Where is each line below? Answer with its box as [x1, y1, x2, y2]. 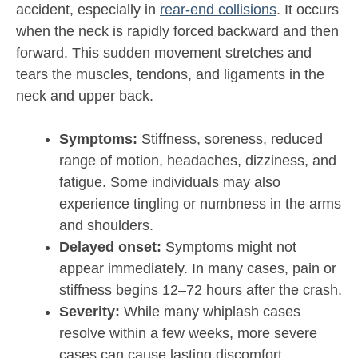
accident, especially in [16, 2, 160, 18]
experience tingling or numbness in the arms [59, 196, 341, 213]
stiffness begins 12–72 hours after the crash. [59, 282, 342, 299]
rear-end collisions [160, 2, 276, 18]
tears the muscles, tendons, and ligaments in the [16, 66, 324, 83]
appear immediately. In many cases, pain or [59, 261, 336, 277]
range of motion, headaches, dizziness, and [59, 153, 336, 169]
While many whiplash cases [120, 304, 300, 320]
